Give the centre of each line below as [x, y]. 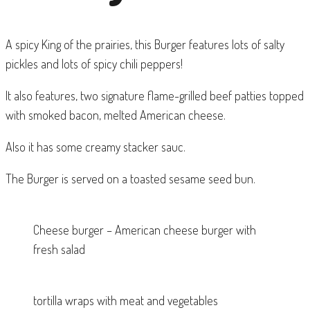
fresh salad [59, 249]
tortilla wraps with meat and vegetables [126, 300]
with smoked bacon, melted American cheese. [116, 115]
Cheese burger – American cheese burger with [145, 229]
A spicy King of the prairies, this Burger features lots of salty [145, 44]
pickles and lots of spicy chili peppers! [94, 63]
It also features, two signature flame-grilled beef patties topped [155, 95]
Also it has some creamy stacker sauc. [95, 146]
